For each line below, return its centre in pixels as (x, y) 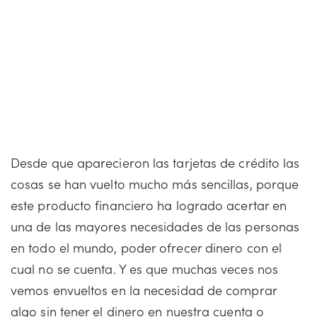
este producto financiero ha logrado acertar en (149, 205)
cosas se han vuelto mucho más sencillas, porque (155, 184)
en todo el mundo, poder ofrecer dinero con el (146, 247)
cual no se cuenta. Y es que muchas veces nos (144, 269)
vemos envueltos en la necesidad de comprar (144, 290)
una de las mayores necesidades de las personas (155, 226)
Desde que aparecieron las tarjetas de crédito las (155, 162)
